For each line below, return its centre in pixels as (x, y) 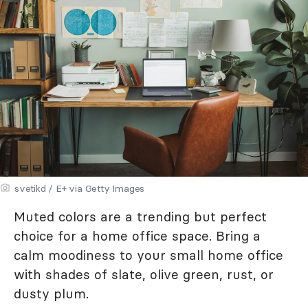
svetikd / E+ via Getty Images (80, 188)
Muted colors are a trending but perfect (140, 216)
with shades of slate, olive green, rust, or (144, 274)
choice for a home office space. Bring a (137, 235)
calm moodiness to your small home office (148, 255)
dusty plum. (51, 293)
